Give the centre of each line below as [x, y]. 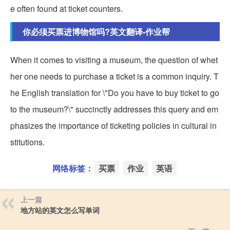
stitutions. [27, 142]
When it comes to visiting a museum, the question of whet [114, 60]
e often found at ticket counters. [66, 8]
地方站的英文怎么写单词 [60, 210]
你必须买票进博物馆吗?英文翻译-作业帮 [96, 31]
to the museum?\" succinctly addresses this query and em [114, 109]
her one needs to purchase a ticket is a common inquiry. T [114, 76]
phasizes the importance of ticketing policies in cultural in [113, 125]
